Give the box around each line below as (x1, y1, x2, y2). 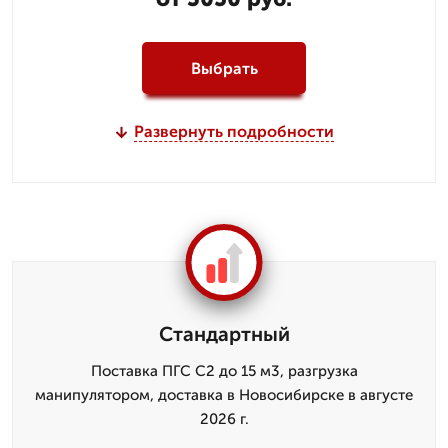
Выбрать (190, 58, 258, 78)
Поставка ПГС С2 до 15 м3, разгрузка (90, 362, 358, 380)
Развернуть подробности (133, 122, 334, 141)
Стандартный (158, 322, 290, 346)
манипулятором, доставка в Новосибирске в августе (35, 386, 413, 404)
